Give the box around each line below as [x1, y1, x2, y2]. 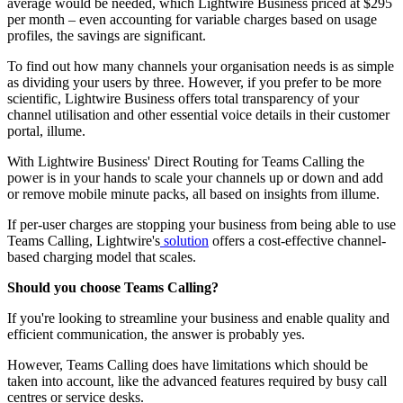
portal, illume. [7, 123, 93, 139]
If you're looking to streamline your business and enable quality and [7, 310, 390, 327]
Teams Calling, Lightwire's [7, 233, 160, 249]
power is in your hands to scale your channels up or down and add [7, 170, 383, 186]
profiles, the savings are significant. [7, 28, 206, 44]
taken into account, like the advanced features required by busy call [7, 373, 387, 390]
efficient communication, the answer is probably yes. [7, 327, 305, 343]
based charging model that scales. [7, 249, 200, 265]
